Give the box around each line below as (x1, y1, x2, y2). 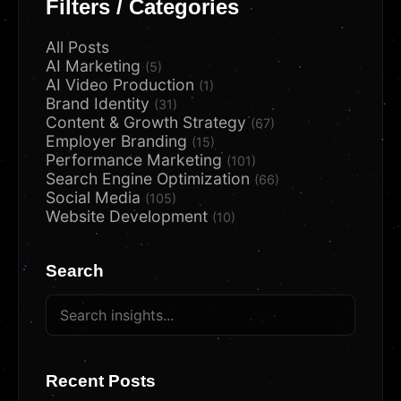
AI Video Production (46, 75, 199, 94)
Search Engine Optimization (46, 169, 254, 188)
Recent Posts (46, 371, 156, 390)
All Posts (46, 38, 109, 56)
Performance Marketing (46, 150, 226, 169)
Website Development (46, 207, 212, 226)
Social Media (46, 188, 145, 207)
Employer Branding (46, 132, 192, 150)
